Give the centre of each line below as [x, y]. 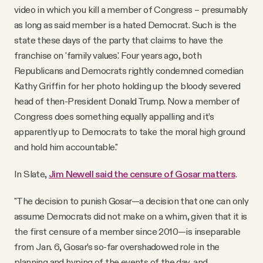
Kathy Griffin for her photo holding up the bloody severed [127, 85]
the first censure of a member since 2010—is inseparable [127, 231]
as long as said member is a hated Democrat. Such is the [125, 24]
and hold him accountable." [66, 146]
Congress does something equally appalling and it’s [114, 116]
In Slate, [31, 173]
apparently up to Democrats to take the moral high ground [130, 131]
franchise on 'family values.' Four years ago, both [108, 55]
